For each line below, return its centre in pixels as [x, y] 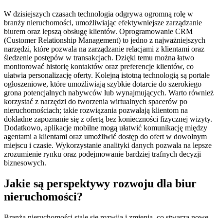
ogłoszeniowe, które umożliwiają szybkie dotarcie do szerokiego [103, 84]
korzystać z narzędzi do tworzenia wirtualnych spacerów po [96, 101]
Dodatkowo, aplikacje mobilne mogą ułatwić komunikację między [106, 127]
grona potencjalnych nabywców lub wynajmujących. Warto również [109, 92]
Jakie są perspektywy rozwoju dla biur [100, 183]
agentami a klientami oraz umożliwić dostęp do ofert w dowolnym [105, 136]
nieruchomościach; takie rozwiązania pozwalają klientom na [96, 110]
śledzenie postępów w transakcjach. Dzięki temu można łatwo [99, 57]
